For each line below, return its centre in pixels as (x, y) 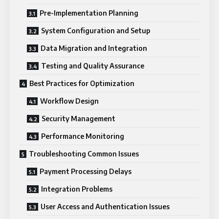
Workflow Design (69, 101)
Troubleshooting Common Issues (84, 153)
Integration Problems (77, 189)
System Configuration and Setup (96, 30)
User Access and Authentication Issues (105, 206)
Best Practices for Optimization (82, 83)
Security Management (78, 118)
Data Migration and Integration (94, 48)
